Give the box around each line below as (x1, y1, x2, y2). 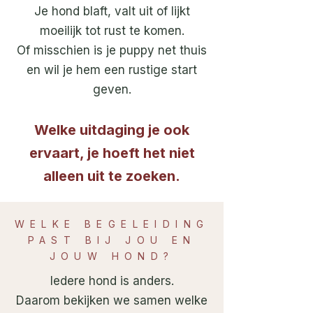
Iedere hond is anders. (50, 274, 174, 288)
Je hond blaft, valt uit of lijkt (34, 4, 190, 18)
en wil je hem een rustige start (27, 63, 197, 77)
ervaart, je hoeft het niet (29, 145, 195, 161)
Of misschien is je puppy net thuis (17, 43, 207, 57)
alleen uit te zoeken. (43, 168, 180, 184)
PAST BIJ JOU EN (27, 234, 196, 246)
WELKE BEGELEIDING (14, 218, 210, 230)
